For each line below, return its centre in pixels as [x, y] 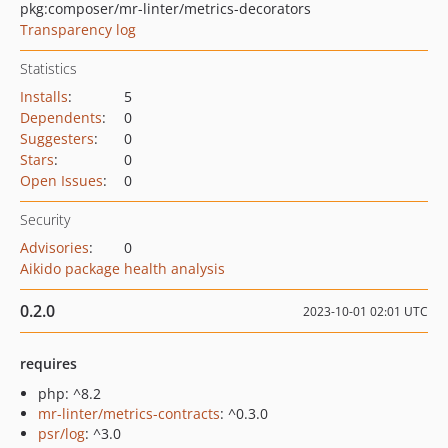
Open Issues [61, 180]
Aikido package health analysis [122, 268]
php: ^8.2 [69, 393]
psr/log [61, 433]
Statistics [48, 68]
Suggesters [57, 138]
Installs [44, 96]
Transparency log [78, 29]
